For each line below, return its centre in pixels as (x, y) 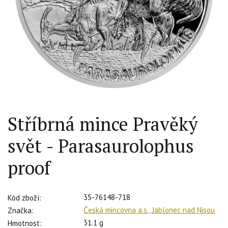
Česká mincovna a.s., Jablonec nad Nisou (149, 210)
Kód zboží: (24, 198)
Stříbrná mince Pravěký (103, 124)
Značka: (21, 211)
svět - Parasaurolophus (101, 146)
